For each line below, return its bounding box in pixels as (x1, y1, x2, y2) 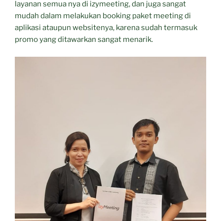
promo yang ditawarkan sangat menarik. (15, 35, 153, 44)
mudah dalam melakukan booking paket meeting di (15, 11, 191, 21)
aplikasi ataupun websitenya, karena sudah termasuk (15, 23, 197, 33)
